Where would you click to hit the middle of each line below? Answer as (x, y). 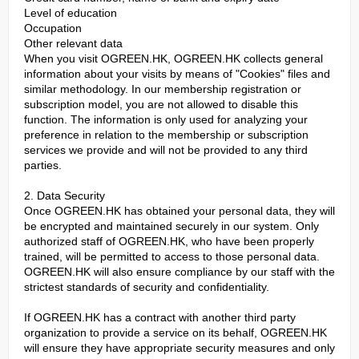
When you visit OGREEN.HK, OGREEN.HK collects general (173, 58)
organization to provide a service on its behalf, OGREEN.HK (175, 333)
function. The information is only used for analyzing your (166, 119)
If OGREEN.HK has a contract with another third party (160, 317)
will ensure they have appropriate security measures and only (179, 348)
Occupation (53, 28)
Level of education (71, 13)
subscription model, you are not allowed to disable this (161, 104)
